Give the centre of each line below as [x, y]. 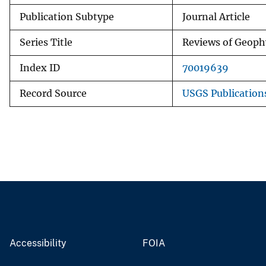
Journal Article [216, 17]
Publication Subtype [67, 17]
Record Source [53, 93]
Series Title [46, 42]
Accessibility [38, 243]
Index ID [40, 68]
